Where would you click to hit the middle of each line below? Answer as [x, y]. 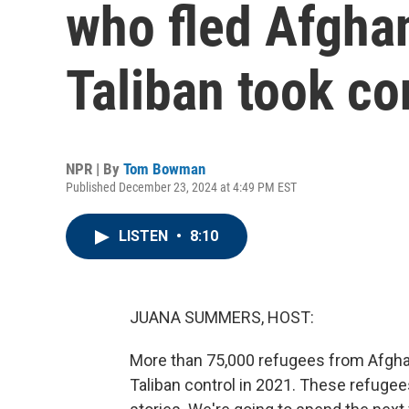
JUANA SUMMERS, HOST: [222, 317]
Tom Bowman [164, 169]
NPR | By [94, 169]
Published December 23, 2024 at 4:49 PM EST [181, 187]
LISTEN [145, 236]
